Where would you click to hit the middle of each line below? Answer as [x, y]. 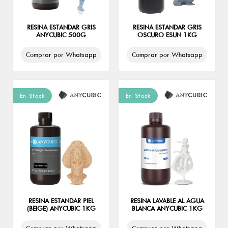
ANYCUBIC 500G [61, 35]
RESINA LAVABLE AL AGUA [167, 201]
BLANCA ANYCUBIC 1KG [167, 208]
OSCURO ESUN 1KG [167, 35]
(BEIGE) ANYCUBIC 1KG [61, 208]
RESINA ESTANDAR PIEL [61, 201]
